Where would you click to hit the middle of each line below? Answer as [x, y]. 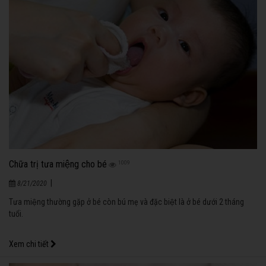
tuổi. [16, 214]
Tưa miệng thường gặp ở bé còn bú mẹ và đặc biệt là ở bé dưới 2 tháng [126, 202]
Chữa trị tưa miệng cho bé [58, 164]
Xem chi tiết [30, 244]
